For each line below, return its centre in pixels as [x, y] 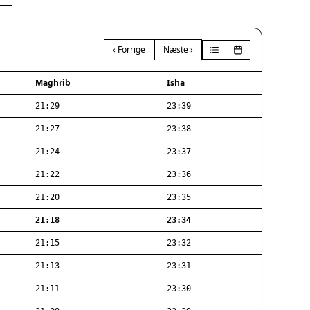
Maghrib [53, 83]
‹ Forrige [129, 49]
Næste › [178, 49]
